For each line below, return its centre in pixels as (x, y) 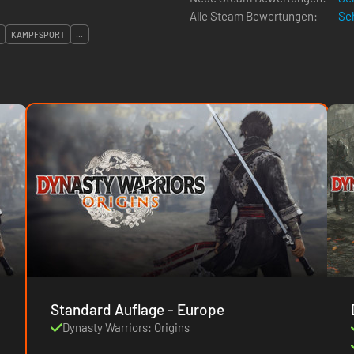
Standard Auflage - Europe (196, 309)
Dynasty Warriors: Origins (126, 327)
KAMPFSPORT (38, 34)
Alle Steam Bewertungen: (254, 16)
